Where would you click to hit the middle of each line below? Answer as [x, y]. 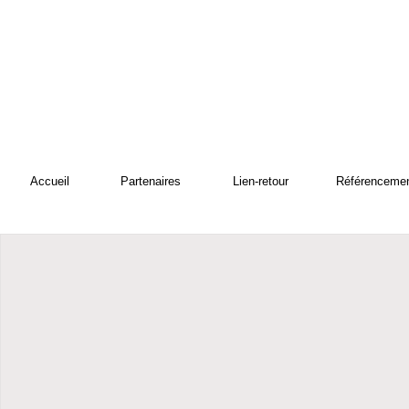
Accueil [50, 181]
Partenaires [151, 181]
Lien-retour [261, 181]
